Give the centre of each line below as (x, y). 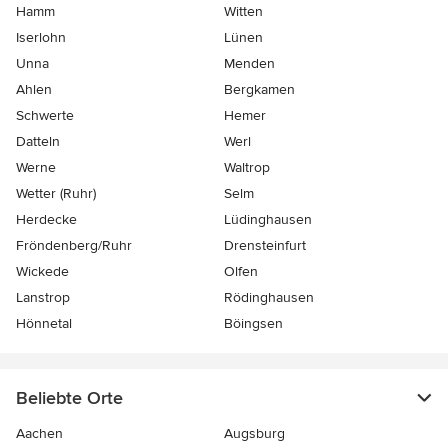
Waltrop (247, 168)
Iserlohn (41, 38)
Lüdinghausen (268, 220)
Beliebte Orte (69, 398)
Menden (249, 64)
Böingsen (253, 324)
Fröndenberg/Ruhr (74, 246)
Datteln (38, 142)
